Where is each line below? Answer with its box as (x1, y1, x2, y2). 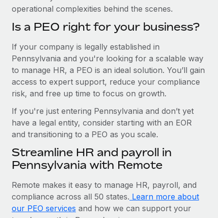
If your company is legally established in (12, 41, 160, 52)
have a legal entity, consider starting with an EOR (12, 117, 192, 127)
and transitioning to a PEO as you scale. (12, 129, 158, 139)
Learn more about (129, 191, 199, 201)
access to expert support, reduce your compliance (12, 76, 200, 87)
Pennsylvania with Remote (12, 158, 163, 171)
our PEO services (12, 203, 76, 213)
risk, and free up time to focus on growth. (12, 88, 166, 98)
